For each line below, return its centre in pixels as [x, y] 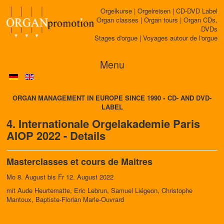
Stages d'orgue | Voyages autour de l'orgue [156, 38]
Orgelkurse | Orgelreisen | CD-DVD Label [159, 11]
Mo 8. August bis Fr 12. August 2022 [60, 177]
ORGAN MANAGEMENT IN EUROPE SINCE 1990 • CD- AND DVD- [112, 98]
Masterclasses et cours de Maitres [79, 161]
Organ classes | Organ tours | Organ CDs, [157, 20]
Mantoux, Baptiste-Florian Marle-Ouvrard [65, 199]
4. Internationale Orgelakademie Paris [103, 123]
